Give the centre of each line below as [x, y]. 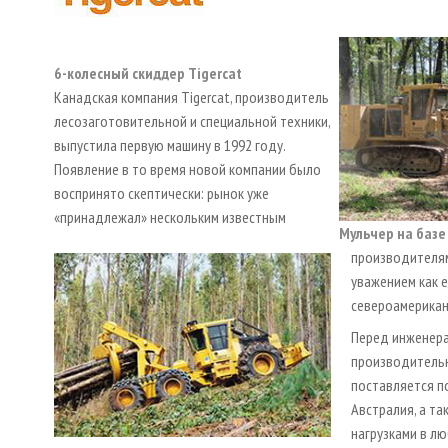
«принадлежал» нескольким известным [170, 217]
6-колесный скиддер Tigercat [148, 73]
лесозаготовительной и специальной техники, [192, 121]
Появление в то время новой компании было [187, 169]
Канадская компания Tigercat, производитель [191, 97]
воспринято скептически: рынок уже [161, 193]
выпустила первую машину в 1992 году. [169, 145]
